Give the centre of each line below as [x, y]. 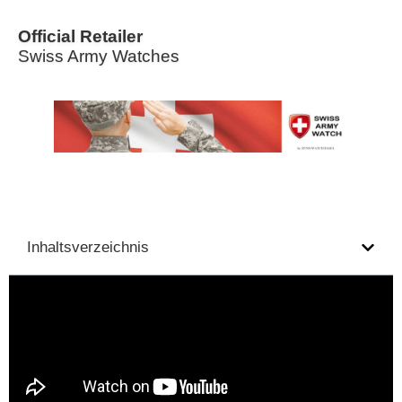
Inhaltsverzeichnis [88, 248]
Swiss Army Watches [99, 57]
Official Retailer [80, 37]
